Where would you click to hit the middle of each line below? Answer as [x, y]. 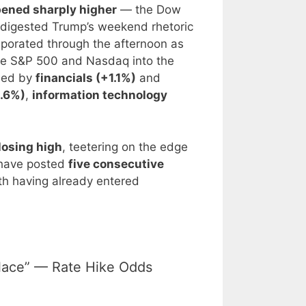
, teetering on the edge [125, 147]
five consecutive [116, 164]
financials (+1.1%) [86, 78]
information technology [100, 95]
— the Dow [149, 10]
